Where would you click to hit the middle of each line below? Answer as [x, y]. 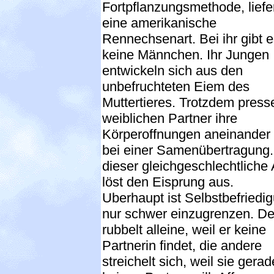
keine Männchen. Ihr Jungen [186, 54]
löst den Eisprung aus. [168, 182]
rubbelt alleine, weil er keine [184, 229]
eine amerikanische [159, 23]
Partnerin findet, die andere [182, 245]
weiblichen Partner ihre [170, 118]
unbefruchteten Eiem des [176, 86]
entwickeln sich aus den [172, 70]
